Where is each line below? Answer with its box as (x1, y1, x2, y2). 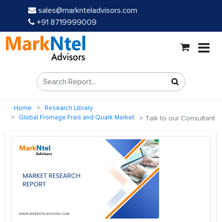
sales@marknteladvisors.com (38, 5, 137, 15)
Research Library (45, 104, 93, 112)
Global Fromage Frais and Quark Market (19, 113, 134, 122)
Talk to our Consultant (143, 114, 215, 123)
